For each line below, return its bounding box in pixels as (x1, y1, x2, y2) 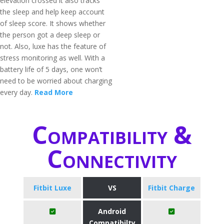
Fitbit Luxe (33, 183, 71, 192)
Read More (34, 87, 73, 97)
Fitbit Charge (148, 183, 195, 192)
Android (98, 206, 126, 216)
